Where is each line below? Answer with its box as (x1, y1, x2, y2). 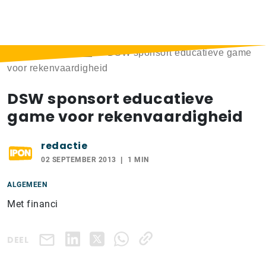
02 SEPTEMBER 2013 (41, 156, 116, 164)
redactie (41, 139, 87, 153)
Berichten (49, 47, 92, 58)
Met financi (7, 198, 58, 210)
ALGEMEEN (7, 180, 47, 189)
